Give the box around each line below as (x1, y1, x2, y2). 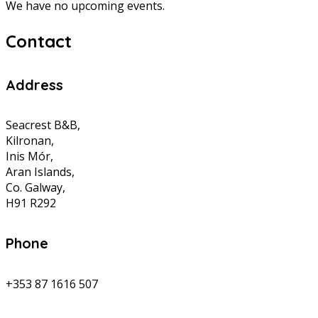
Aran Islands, (6, 163, 75, 180)
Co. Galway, (6, 179, 65, 195)
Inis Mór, (6, 148, 53, 164)
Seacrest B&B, (6, 116, 80, 133)
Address (6, 75, 63, 94)
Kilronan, (6, 132, 54, 148)
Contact (6, 31, 72, 53)
